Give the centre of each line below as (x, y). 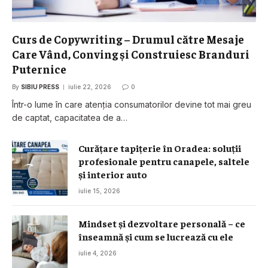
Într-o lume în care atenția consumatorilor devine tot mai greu (132, 104)
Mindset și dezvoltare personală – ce (162, 223)
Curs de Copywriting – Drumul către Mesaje (128, 39)
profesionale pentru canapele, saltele (164, 161)
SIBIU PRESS (40, 87)
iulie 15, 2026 (99, 191)
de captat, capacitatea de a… (70, 118)
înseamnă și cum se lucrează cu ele (156, 236)
